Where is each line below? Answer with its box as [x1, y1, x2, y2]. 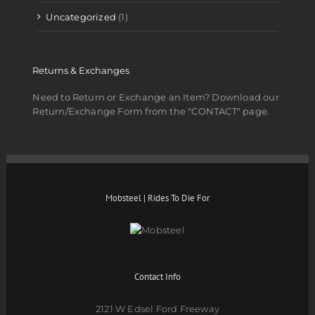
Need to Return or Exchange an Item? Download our [32, 91, 279, 103]
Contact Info [134, 271, 181, 283]
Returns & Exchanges [32, 65, 130, 77]
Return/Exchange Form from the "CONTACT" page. [32, 105, 270, 117]
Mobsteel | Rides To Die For [105, 192, 210, 205]
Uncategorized [46, 11, 116, 23]
